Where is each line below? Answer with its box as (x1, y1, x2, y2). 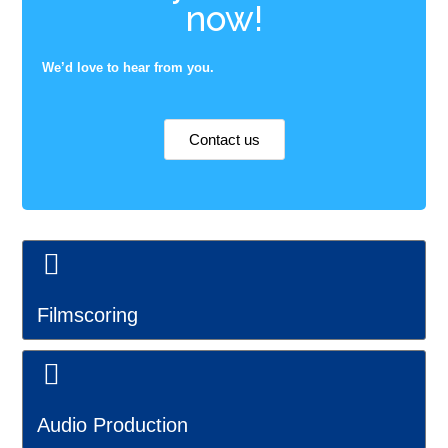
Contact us (188, 131, 260, 148)
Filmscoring (37, 304, 139, 326)
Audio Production (37, 414, 189, 436)
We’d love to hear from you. (42, 60, 215, 75)
